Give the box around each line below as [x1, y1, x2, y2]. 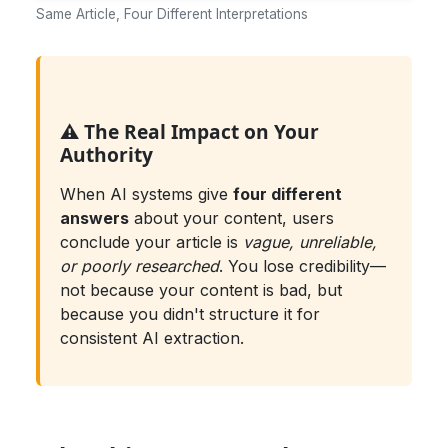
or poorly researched [60, 255, 219, 276]
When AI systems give [60, 183, 233, 204]
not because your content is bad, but [60, 279, 342, 300]
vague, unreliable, [243, 231, 377, 252]
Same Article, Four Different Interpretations [36, 6, 308, 23]
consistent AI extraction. [60, 327, 244, 348]
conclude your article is [60, 231, 243, 252]
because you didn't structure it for [60, 303, 320, 324]
